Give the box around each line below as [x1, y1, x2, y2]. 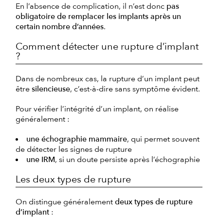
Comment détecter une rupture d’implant [16, 39, 199, 53]
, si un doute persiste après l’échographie [55, 154, 200, 165]
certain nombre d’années [16, 21, 104, 32]
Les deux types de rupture [16, 172, 131, 186]
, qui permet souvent [127, 133, 200, 145]
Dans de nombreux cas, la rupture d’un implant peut [16, 73, 200, 84]
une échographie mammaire [26, 133, 127, 145]
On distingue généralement [16, 196, 115, 207]
